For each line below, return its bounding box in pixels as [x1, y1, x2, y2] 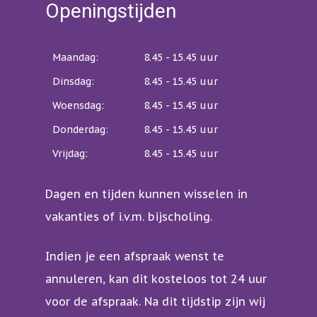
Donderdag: [52, 123, 108, 137]
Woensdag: [52, 99, 104, 113]
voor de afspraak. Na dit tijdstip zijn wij [45, 294, 265, 309]
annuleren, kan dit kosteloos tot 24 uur [45, 272, 267, 287]
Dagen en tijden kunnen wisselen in [45, 187, 248, 202]
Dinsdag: [52, 75, 94, 88]
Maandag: [52, 51, 98, 64]
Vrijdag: [52, 147, 88, 161]
